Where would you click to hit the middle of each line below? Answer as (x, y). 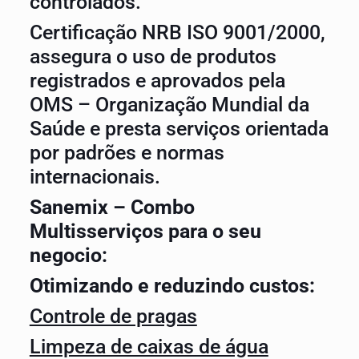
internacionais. (95, 177)
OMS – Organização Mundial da (169, 105)
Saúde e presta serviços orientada (179, 129)
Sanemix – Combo (112, 207)
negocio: (68, 255)
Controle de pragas (113, 316)
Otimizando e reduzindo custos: (172, 286)
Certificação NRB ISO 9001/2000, (177, 32)
